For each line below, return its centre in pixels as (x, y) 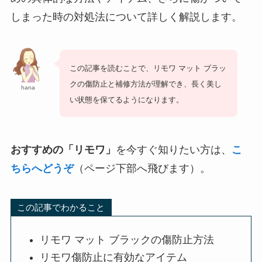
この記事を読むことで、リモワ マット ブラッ (148, 68)
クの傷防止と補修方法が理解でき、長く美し (145, 84)
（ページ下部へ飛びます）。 (142, 168)
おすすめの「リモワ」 (63, 149)
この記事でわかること (61, 208)
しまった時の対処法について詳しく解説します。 (126, 17)
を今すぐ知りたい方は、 (173, 149)
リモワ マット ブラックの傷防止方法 (127, 239)
